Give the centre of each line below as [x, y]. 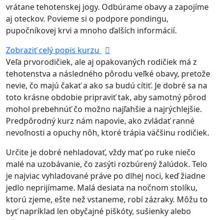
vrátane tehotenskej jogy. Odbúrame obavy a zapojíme [107, 7]
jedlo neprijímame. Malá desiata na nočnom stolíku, [102, 188]
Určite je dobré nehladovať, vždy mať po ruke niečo [101, 152]
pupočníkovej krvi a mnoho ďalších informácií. [91, 30]
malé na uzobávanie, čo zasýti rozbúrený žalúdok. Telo [107, 164]
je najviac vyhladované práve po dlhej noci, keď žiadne [106, 176]
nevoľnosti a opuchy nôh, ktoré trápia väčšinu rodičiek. [108, 133]
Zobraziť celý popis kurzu [54, 50]
